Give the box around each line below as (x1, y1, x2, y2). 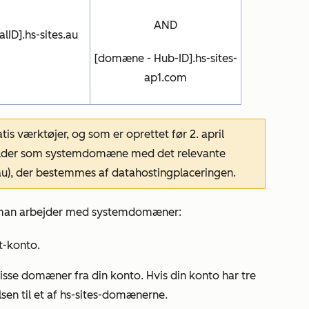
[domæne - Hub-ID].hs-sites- (94, 52, 237, 65)
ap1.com (144, 71, 187, 84)
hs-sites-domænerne (60, 288, 165, 301)
